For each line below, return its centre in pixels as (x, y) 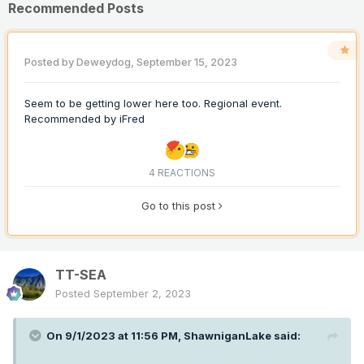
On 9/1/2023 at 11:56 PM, (115, 336)
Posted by (50, 62)
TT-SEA (81, 275)
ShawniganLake (227, 336)
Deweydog (104, 62)
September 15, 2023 (187, 62)
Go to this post (180, 206)
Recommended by (72, 119)
